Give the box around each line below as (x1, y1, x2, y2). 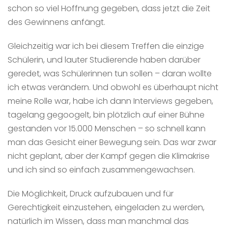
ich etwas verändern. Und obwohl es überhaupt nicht (8, 81, 218, 93)
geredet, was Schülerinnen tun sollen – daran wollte (8, 67, 212, 79)
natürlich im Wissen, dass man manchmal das (8, 215, 189, 227)
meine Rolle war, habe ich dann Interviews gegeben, (8, 95, 213, 107)
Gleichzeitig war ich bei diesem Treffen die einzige (8, 40, 204, 52)
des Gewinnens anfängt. (8, 16, 105, 28)
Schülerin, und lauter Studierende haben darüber (8, 53, 201, 66)
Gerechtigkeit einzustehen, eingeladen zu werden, (8, 201, 205, 213)
